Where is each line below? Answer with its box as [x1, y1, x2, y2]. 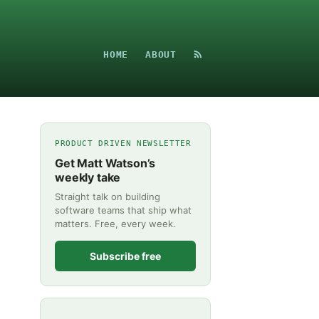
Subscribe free [90, 250, 161, 262]
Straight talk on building [55, 191, 160, 202]
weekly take [55, 170, 121, 184]
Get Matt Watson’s [55, 156, 156, 170]
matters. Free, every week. [55, 218, 176, 229]
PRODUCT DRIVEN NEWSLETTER [55, 139, 192, 148]
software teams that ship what [55, 204, 192, 216]
